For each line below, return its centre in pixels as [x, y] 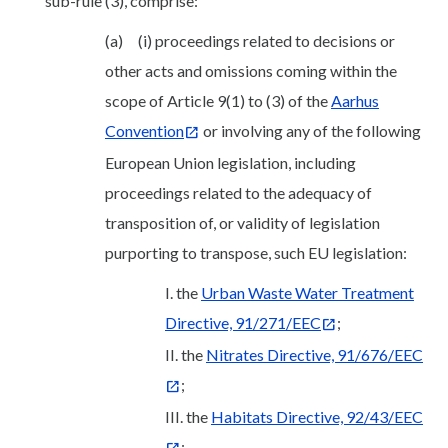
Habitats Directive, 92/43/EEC [317, 417]
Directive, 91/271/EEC [243, 323]
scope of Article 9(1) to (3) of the [218, 101]
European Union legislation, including [230, 163]
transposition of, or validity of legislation [242, 223]
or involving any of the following [310, 131]
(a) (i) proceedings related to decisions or [250, 41]
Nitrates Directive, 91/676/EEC [314, 355]
